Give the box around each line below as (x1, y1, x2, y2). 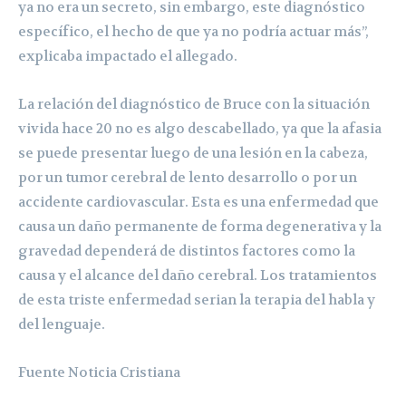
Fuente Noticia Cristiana (18, 362, 180, 382)
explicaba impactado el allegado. (18, 46, 237, 65)
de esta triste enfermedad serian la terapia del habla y (18, 290, 375, 309)
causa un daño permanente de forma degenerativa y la (18, 217, 382, 236)
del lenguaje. (18, 314, 105, 333)
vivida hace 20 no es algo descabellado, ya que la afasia (18, 119, 382, 138)
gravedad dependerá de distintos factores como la (18, 241, 355, 260)
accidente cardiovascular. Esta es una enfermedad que (18, 192, 379, 211)
